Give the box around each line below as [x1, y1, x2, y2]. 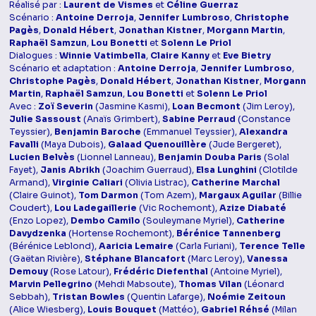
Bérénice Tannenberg [176, 228, 281, 240]
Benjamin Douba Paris [158, 152, 262, 164]
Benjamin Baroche [54, 126, 142, 138]
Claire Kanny [150, 50, 210, 62]
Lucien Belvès [9, 152, 75, 164]
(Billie [276, 190, 303, 202]
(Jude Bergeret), [207, 139, 282, 151]
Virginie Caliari [52, 177, 123, 189]
